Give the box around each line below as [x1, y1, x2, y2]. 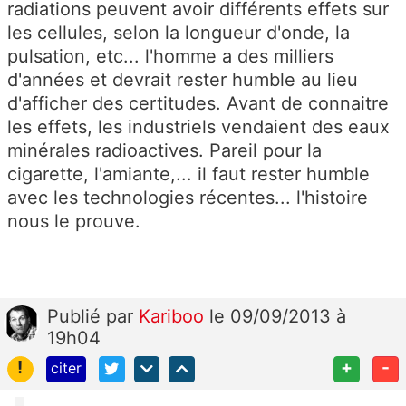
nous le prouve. [7, 210, 140, 232]
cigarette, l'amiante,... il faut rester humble [7, 163, 370, 185]
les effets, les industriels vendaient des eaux [7, 116, 390, 138]
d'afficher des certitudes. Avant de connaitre [7, 92, 389, 114]
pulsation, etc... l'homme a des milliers [7, 45, 333, 67]
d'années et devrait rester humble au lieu [7, 69, 358, 91]
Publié [47, 305, 106, 327]
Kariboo [139, 305, 209, 327]
